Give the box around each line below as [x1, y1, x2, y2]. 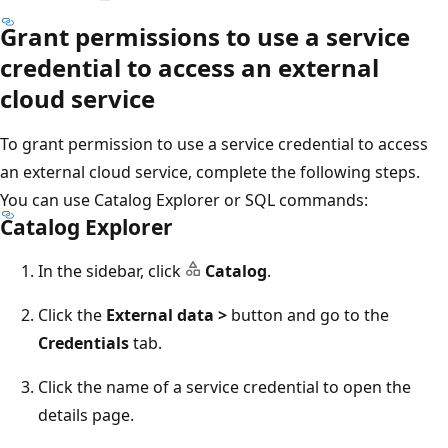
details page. [38, 403, 134, 426]
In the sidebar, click [38, 259, 185, 282]
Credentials [38, 331, 129, 354]
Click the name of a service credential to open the [38, 375, 411, 398]
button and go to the [227, 303, 389, 326]
